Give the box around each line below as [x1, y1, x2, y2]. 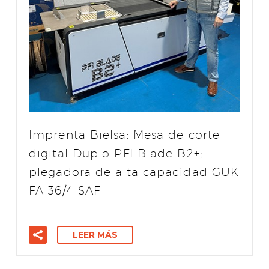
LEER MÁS [73, 229, 118, 241]
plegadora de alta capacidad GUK [29, 165, 240, 178]
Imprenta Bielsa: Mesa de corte [29, 128, 220, 141]
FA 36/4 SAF [29, 184, 101, 197]
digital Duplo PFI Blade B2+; [29, 147, 202, 160]
